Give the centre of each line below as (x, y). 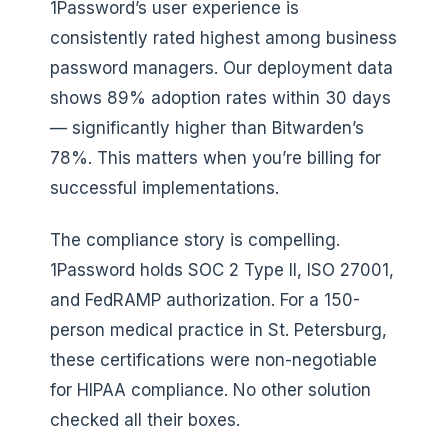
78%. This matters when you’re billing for (215, 157)
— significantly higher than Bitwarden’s (207, 127)
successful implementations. (164, 187)
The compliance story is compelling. (195, 239)
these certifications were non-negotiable (213, 359)
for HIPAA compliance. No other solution (210, 389)
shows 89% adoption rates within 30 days (220, 97)
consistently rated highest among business (223, 37)
